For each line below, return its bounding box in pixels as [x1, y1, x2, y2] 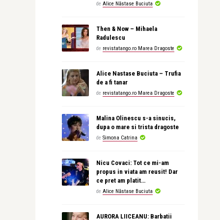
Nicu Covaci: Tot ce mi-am [96, 159, 169, 167]
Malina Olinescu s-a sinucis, [96, 114, 176, 122]
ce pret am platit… [96, 177, 145, 185]
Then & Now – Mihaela [96, 25, 157, 33]
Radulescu [96, 34, 125, 42]
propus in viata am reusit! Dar [96, 168, 178, 176]
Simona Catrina [102, 135, 137, 141]
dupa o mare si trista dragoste [96, 123, 179, 131]
